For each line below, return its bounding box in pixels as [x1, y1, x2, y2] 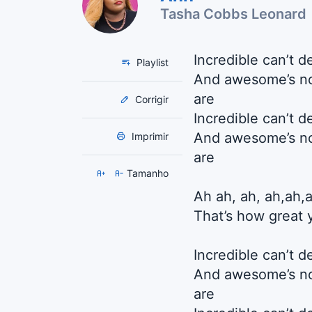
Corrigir [132, 93, 169, 105]
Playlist [134, 56, 169, 68]
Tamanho [127, 166, 169, 179]
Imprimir [129, 130, 169, 142]
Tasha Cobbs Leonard [160, 5, 306, 22]
